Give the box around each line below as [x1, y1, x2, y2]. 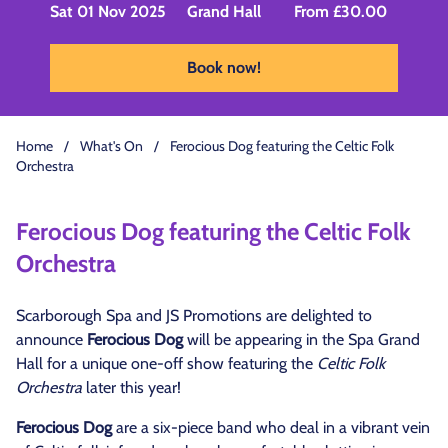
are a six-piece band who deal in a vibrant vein [112, 418, 430, 437]
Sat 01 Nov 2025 [50, 2, 166, 21]
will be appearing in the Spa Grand [183, 330, 420, 349]
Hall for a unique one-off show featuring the [16, 354, 317, 373]
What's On [80, 137, 143, 155]
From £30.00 [293, 2, 387, 21]
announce [16, 330, 87, 349]
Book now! [187, 58, 261, 77]
